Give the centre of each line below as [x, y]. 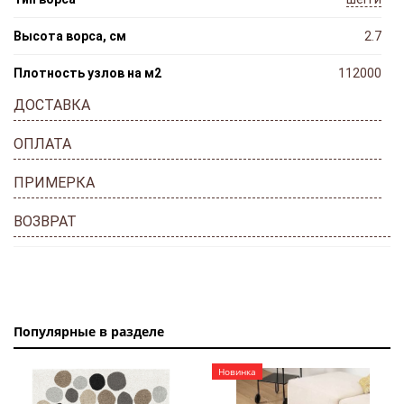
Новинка [237, 371]
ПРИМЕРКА [54, 182]
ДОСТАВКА [52, 105]
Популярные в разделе [89, 331]
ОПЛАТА [42, 143]
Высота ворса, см [70, 36]
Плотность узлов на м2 [87, 73]
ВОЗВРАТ [45, 221]
